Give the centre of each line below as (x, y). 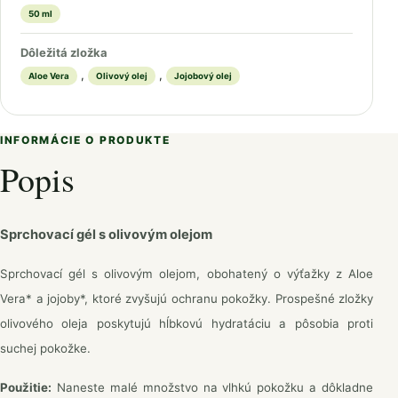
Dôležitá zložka (64, 52)
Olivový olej (122, 76)
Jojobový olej (203, 76)
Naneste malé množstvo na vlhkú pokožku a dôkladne (212, 387)
